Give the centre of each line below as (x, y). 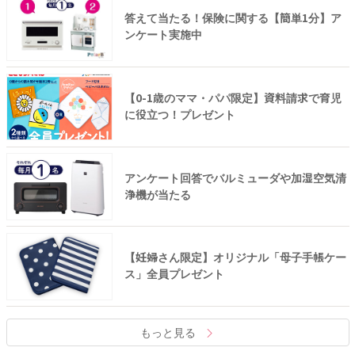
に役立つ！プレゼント (179, 115)
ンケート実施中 (163, 35)
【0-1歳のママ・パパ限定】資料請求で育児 (233, 98)
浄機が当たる (157, 195)
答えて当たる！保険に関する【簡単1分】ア (233, 19)
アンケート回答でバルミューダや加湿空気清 (235, 178)
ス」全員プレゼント (174, 275)
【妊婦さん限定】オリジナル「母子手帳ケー (235, 258)
